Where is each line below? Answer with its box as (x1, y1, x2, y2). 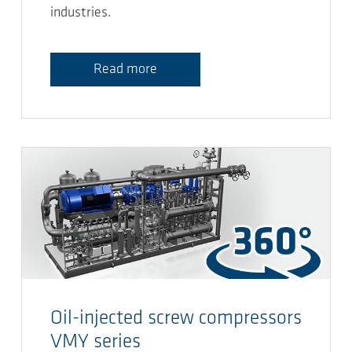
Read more (93, 62, 157, 78)
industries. (50, 5, 111, 21)
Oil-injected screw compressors (50, 309, 302, 329)
